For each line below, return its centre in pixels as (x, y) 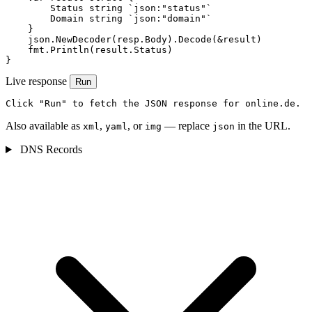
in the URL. (263, 126)
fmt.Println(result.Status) (89, 50)
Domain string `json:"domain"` (109, 19)
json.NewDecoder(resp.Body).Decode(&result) (134, 40)
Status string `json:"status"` (109, 8)
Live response (36, 81)
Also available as (44, 126)
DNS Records (49, 150)
